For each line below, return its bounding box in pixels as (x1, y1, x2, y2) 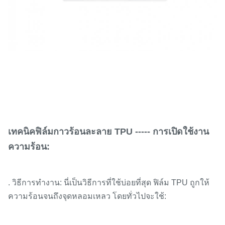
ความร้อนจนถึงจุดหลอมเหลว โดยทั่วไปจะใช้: (8, 192, 166, 201)
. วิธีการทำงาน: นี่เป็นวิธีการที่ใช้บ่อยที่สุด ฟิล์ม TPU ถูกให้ (8, 178, 209, 187)
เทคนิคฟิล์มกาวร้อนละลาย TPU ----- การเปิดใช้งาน (8, 127, 209, 137)
